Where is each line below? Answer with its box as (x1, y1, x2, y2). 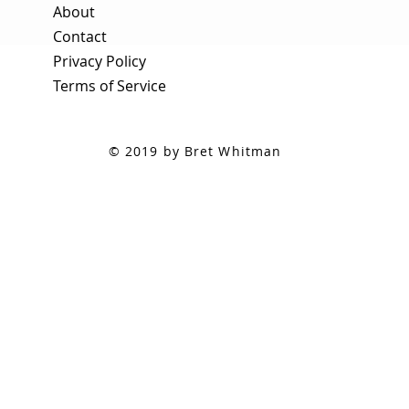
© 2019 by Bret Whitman (108, 142, 282, 160)
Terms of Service (53, 76, 166, 96)
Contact (53, 26, 107, 47)
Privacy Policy (53, 51, 146, 71)
